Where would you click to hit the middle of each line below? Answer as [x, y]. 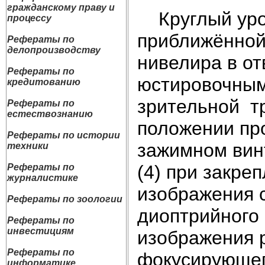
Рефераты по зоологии [65, 199]
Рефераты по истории [64, 135]
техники [28, 146]
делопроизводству [54, 50]
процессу [29, 18]
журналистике [43, 178]
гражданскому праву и [61, 7]
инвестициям [41, 231]
